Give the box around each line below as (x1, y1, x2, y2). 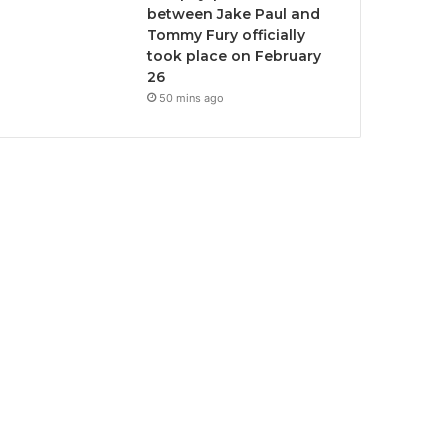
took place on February (147, 47, 322, 65)
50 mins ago (159, 91, 225, 105)
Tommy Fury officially (147, 26, 306, 44)
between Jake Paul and (147, 5, 321, 23)
